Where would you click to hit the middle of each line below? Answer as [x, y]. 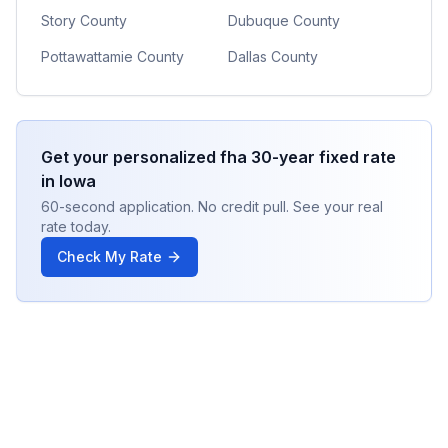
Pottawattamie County [112, 56]
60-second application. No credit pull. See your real [212, 206]
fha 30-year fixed [289, 157]
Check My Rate [109, 256]
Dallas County [273, 56]
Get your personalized [130, 157]
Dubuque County [284, 20]
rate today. [76, 226]
